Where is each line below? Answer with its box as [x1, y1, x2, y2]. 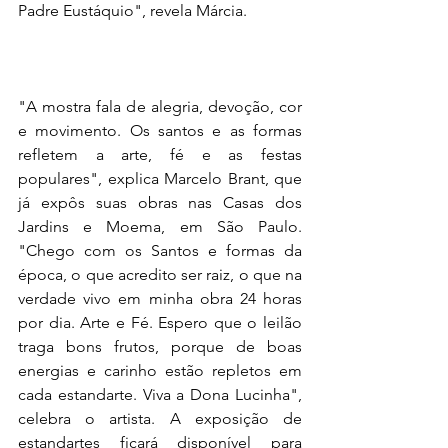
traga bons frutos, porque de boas [18, 337, 302, 356]
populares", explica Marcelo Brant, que [18, 169, 302, 188]
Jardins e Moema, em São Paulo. [18, 217, 302, 236]
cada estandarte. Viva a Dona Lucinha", [18, 385, 302, 404]
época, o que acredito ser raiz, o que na [18, 265, 302, 284]
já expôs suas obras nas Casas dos [18, 193, 302, 212]
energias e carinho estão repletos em [18, 361, 302, 380]
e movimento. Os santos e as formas [18, 121, 302, 140]
